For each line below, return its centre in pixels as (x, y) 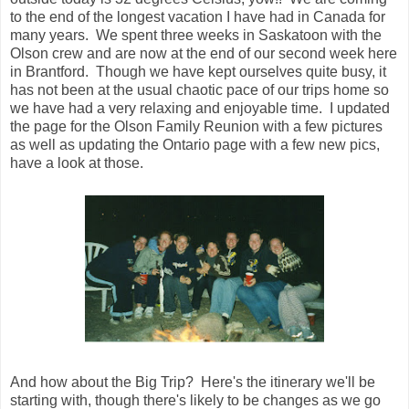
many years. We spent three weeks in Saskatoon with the (196, 35)
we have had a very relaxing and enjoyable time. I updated (200, 108)
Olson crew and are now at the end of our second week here (204, 53)
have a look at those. (77, 163)
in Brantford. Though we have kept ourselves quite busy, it (198, 71)
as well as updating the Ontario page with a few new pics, (195, 144)
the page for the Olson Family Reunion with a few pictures (196, 126)
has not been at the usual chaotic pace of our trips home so (199, 89)
